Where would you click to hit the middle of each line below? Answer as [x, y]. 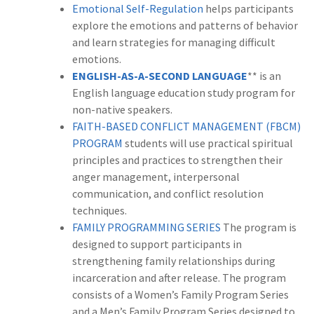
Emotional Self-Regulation [138, 9]
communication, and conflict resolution [168, 194]
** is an [264, 76]
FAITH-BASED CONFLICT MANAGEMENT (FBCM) [186, 127]
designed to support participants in [157, 244]
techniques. [100, 211]
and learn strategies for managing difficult [174, 42]
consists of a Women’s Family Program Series [180, 295]
